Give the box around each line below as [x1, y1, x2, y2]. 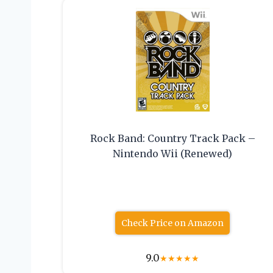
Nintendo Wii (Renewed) [113, 147, 233, 160]
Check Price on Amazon [121, 218, 224, 229]
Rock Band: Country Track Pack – [90, 132, 255, 145]
